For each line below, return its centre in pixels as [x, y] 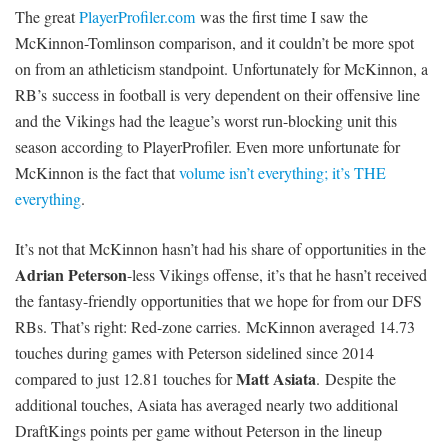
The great [47, 16]
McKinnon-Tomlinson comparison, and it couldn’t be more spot [214, 42]
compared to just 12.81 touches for [125, 378]
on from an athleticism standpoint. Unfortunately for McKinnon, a [221, 68]
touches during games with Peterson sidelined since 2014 [194, 352]
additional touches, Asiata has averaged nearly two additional [206, 404]
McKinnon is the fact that [97, 172]
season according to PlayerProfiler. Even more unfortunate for [207, 146]
